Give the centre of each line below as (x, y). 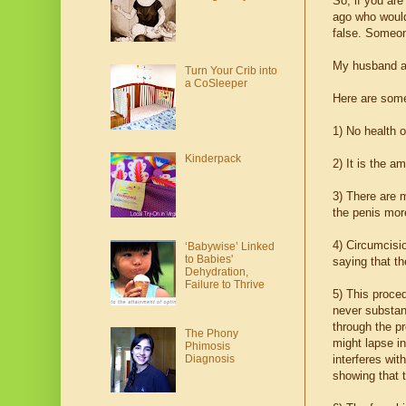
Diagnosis (209, 359)
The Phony (211, 334)
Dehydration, (216, 271)
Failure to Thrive (224, 284)
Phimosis (207, 347)
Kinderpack (213, 158)
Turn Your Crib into (231, 71)
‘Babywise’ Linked (229, 246)
